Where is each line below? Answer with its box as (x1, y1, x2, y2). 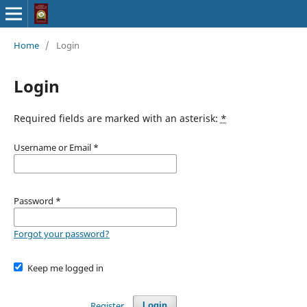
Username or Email (13, 140, 93, 153)
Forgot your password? (13, 227, 110, 240)
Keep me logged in (27, 261, 104, 274)
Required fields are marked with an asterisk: (13, 111, 221, 125)
